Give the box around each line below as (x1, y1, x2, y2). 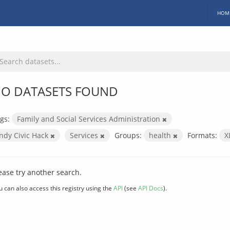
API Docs (138, 183, 163, 192)
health (149, 130, 173, 140)
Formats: (187, 130, 217, 140)
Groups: (114, 130, 142, 140)
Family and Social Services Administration (17, 113, 162, 124)
